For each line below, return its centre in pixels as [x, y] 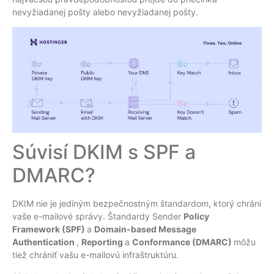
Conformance [162, 242]
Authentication [44, 242]
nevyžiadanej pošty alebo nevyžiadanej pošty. [105, 12]
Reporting [103, 242]
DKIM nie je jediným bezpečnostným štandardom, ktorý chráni [137, 204]
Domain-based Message [145, 229]
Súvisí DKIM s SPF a [104, 152]
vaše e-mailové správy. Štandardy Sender [98, 217]
